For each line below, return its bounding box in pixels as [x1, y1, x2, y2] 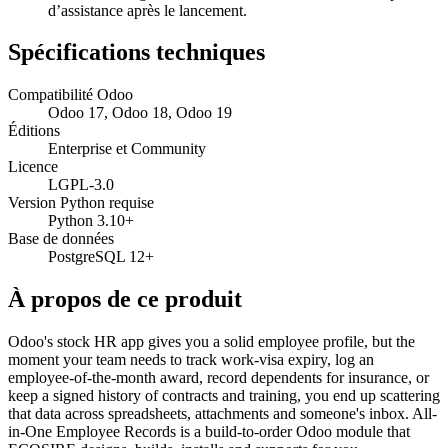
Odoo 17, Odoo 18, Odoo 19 [48, 104, 232, 122]
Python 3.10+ [48, 212, 134, 230]
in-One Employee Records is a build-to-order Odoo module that [8, 423, 410, 441]
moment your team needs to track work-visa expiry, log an [8, 351, 374, 369]
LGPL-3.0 [48, 176, 114, 194]
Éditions [8, 122, 60, 140]
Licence [8, 158, 58, 176]
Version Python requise [8, 194, 154, 212]
